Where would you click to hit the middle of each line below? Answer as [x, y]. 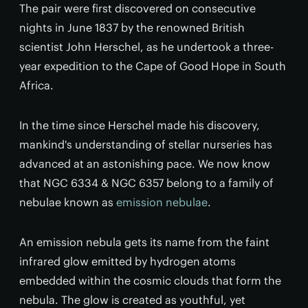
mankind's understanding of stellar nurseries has [146, 144]
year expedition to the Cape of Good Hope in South [153, 66]
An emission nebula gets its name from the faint [144, 242]
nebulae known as [68, 202]
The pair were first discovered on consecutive [137, 8]
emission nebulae [162, 202]
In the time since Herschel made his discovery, [140, 125]
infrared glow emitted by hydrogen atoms [128, 261]
